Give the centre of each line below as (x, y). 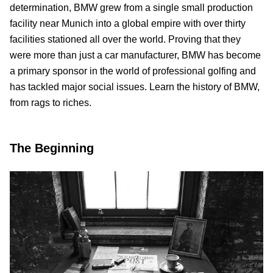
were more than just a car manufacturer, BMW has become (135, 55)
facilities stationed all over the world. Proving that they (125, 39)
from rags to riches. (51, 102)
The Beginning (52, 148)
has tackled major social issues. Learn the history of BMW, (135, 87)
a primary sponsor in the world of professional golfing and (133, 71)
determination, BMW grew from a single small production (131, 7)
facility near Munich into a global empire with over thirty (128, 23)
